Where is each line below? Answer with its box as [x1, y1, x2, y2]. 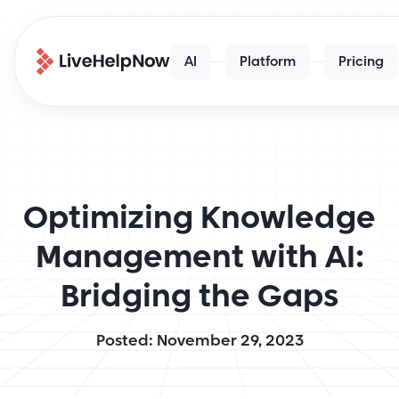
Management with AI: [35, 237, 364, 279]
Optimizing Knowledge [23, 198, 376, 240]
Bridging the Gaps [61, 276, 338, 318]
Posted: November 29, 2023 [95, 330, 304, 351]
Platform [240, 52, 296, 70]
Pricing [338, 52, 384, 70]
